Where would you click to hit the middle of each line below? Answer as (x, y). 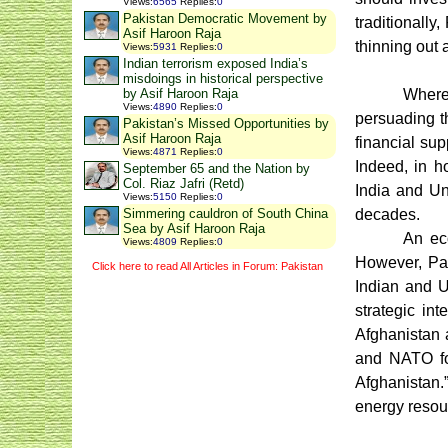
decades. (387, 214)
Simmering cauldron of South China (225, 214)
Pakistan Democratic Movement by (225, 19)
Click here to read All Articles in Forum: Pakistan (207, 265)
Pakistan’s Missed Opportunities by (226, 124)
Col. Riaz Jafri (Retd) (183, 184)
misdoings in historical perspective (223, 79)
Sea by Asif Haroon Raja (194, 229)
